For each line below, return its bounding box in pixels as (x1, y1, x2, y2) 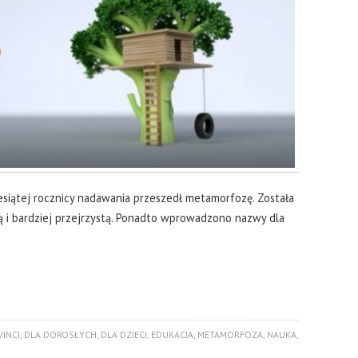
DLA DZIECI (100, 328, 147, 341)
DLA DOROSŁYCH (23, 328, 97, 341)
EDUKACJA (150, 328, 193, 341)
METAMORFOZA (197, 328, 263, 341)
